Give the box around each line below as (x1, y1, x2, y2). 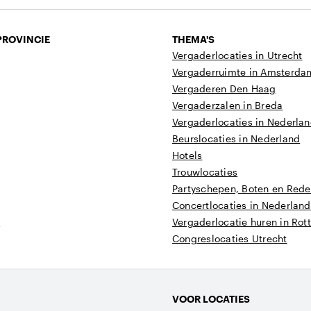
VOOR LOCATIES (172, 293, 250, 305)
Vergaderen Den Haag (172, 83, 276, 94)
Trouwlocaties (172, 166, 238, 178)
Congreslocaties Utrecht (172, 233, 287, 244)
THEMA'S (172, 33, 215, 45)
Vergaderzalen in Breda (172, 99, 283, 111)
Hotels (172, 149, 203, 161)
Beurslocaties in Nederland (172, 133, 301, 144)
